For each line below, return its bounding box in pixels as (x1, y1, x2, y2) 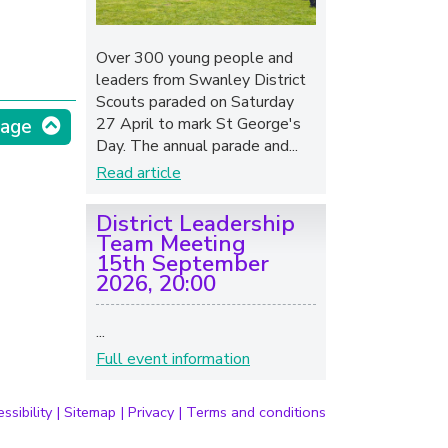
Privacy (128, 401, 174, 422)
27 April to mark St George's (96, 112, 301, 135)
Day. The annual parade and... (96, 134, 298, 157)
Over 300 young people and (96, 46, 293, 69)
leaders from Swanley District (96, 68, 306, 91)
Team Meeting (96, 227, 246, 259)
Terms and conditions (186, 401, 326, 422)
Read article (96, 161, 181, 184)
